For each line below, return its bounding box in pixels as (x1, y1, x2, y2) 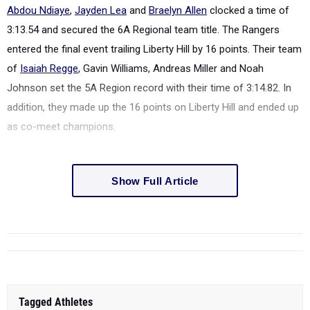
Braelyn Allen (149, 4, 207, 17)
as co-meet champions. (7, 120, 116, 133)
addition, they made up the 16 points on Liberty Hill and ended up (7, 101, 299, 113)
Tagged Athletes (19, 295, 93, 309)
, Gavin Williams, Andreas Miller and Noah (78, 62, 264, 75)
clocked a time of (207, 4, 289, 17)
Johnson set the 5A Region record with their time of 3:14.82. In (7, 82, 291, 94)
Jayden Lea (75, 4, 127, 17)
